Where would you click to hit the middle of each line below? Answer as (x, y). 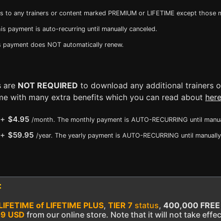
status (146, 205)
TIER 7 (120, 205)
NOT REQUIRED (48, 85)
